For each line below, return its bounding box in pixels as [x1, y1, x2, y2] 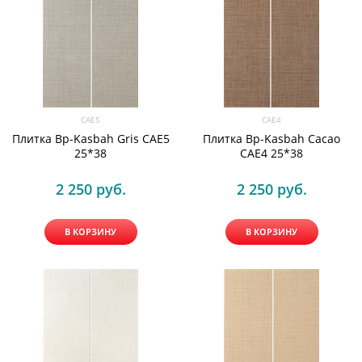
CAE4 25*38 [240, 145, 303, 161]
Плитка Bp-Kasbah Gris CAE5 [11, 131, 170, 146]
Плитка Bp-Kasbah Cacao [203, 131, 340, 146]
